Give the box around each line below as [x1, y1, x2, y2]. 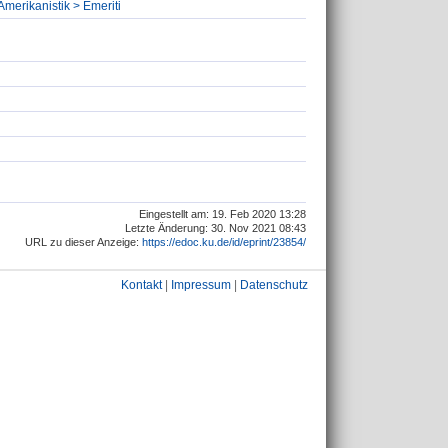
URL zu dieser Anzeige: [25, 235, 142, 248]
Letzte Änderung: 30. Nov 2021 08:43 [125, 221, 306, 234]
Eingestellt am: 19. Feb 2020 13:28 [139, 207, 306, 220]
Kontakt [121, 278, 162, 292]
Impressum [171, 278, 231, 292]
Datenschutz [240, 278, 308, 292]
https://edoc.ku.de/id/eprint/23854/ [142, 235, 306, 248]
